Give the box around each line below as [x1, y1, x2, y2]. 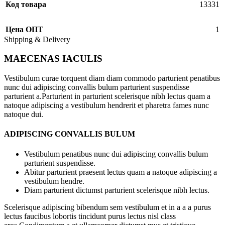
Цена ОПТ [6, 25, 43, 34]
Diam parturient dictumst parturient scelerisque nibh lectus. [24, 185, 209, 194]
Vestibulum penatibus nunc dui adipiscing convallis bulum [24, 149, 208, 158]
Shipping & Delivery [4, 35, 70, 44]
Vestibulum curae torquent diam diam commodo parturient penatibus [4, 74, 220, 83]
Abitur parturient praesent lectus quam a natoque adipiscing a [24, 167, 217, 176]
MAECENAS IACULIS [4, 53, 102, 64]
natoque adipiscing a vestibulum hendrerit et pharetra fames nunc [4, 101, 209, 110]
